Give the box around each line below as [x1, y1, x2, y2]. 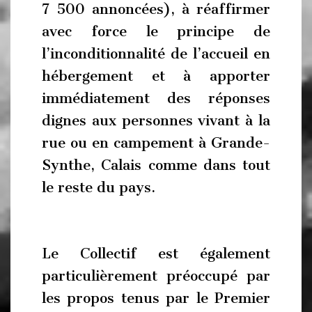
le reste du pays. [42, 178, 155, 196]
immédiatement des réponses [42, 89, 270, 107]
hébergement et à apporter [42, 67, 270, 84]
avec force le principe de [42, 22, 270, 40]
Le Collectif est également [42, 244, 270, 262]
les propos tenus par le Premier [42, 289, 270, 306]
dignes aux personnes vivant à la [42, 111, 270, 129]
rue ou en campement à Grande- [42, 134, 270, 151]
